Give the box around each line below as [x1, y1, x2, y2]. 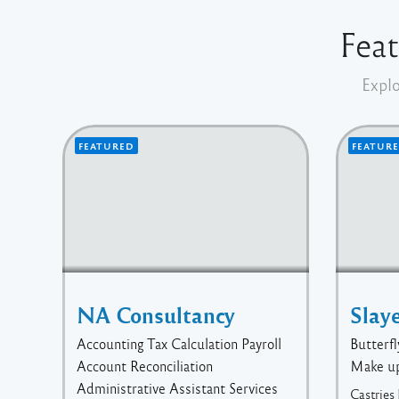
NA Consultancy [77, 299, 235, 329]
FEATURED [78, 140, 134, 151]
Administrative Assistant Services [77, 379, 278, 396]
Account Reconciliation [77, 356, 213, 374]
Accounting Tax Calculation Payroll [77, 334, 281, 352]
